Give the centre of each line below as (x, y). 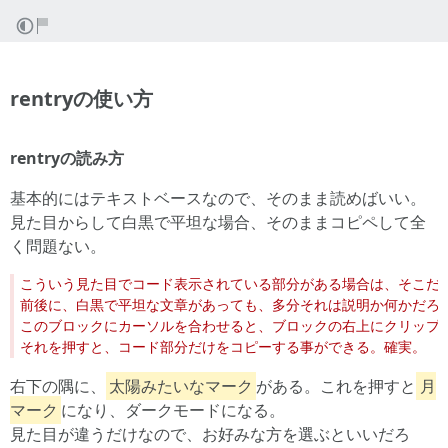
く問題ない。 (58, 246)
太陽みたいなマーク (181, 386)
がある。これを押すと (336, 386)
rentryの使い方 (81, 98)
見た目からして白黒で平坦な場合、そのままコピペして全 (218, 222)
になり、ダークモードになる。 (173, 410)
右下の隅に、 (58, 386)
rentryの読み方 (67, 158)
